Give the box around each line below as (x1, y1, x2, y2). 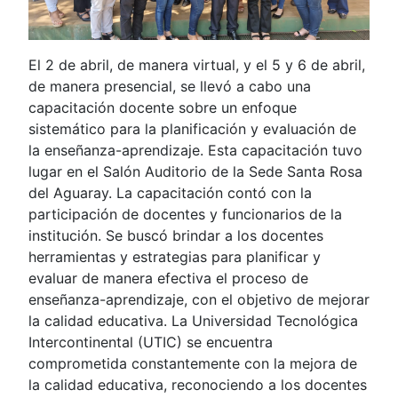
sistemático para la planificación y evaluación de (28, 119, 356, 138)
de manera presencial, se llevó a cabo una (28, 76, 311, 95)
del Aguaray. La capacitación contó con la (28, 183, 312, 202)
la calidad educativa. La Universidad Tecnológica (28, 311, 358, 330)
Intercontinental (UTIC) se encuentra (28, 332, 273, 351)
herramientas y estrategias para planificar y (28, 247, 321, 266)
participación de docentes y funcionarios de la (28, 204, 342, 223)
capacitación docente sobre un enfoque (28, 98, 297, 116)
